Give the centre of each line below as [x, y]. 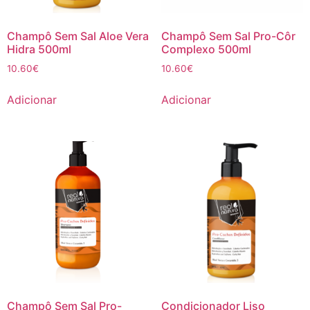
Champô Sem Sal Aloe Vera [78, 36]
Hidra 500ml [39, 49]
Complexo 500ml [206, 49]
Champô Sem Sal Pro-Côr [228, 36]
